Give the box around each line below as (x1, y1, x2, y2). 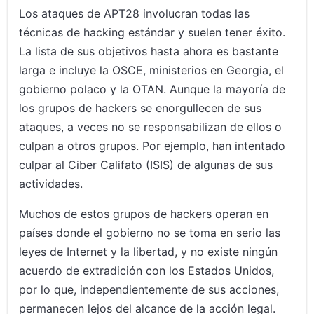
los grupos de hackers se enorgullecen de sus (19, 101, 262, 116)
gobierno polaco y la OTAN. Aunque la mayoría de (19, 82, 286, 97)
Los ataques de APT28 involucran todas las (19, 6, 250, 21)
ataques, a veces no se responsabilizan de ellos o (19, 120, 282, 135)
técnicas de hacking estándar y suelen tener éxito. (19, 25, 286, 40)
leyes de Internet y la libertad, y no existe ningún (19, 245, 278, 259)
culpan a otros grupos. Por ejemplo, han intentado (19, 139, 286, 153)
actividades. (19, 177, 83, 191)
